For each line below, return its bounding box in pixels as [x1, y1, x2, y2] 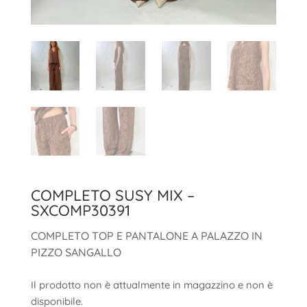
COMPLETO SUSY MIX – [30, 186, 195, 206]
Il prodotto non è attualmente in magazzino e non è [30, 278, 273, 292]
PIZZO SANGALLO [30, 245, 121, 260]
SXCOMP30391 [30, 201, 130, 221]
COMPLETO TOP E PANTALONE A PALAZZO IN [30, 229, 262, 243]
